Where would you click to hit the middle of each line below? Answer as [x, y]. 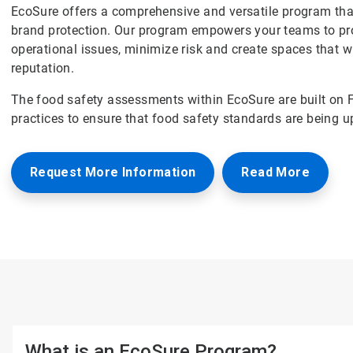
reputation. [44, 68]
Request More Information [113, 172]
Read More [276, 172]
